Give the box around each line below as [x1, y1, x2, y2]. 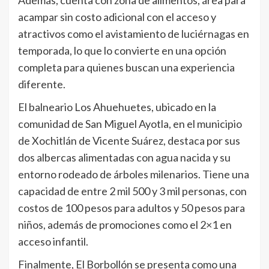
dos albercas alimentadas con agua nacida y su [18, 151, 231, 165]
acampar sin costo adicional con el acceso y [18, 10, 216, 24]
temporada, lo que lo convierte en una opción [18, 44, 226, 58]
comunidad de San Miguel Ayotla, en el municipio [18, 117, 242, 131]
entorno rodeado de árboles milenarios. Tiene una [18, 168, 249, 181]
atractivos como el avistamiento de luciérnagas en [18, 27, 249, 41]
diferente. [18, 77, 65, 91]
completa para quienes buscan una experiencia [18, 61, 235, 74]
